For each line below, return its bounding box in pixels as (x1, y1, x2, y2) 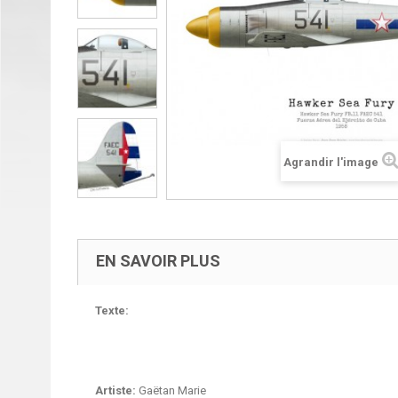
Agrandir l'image (283, 155, 379, 169)
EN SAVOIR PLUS (96, 251, 220, 270)
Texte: (95, 304, 129, 317)
